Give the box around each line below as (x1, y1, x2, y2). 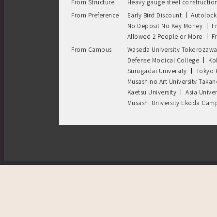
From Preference (71, 11, 119, 19)
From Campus (71, 45, 112, 54)
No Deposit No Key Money (127, 21, 202, 30)
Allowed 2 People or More (127, 32, 202, 41)
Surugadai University (127, 66, 187, 75)
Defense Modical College (127, 56, 199, 64)
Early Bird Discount (127, 11, 182, 19)
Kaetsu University (127, 88, 176, 96)
